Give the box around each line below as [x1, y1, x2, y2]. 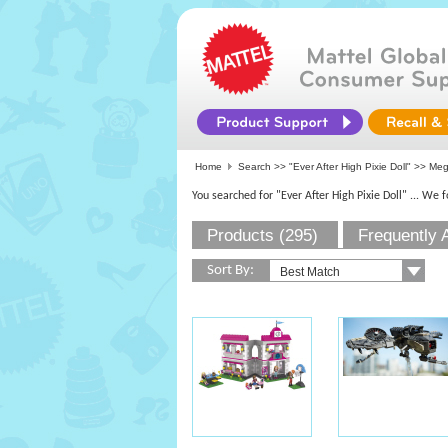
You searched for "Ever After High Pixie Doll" [192, 190, 407, 202]
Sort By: [207, 263, 254, 278]
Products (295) [207, 226, 318, 245]
